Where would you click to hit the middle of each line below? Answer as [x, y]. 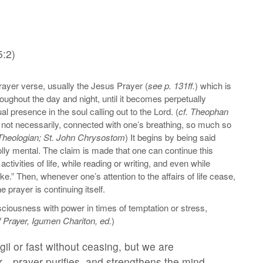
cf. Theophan [203, 112]
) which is [213, 86]
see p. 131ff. [171, 86]
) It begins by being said [170, 137]
